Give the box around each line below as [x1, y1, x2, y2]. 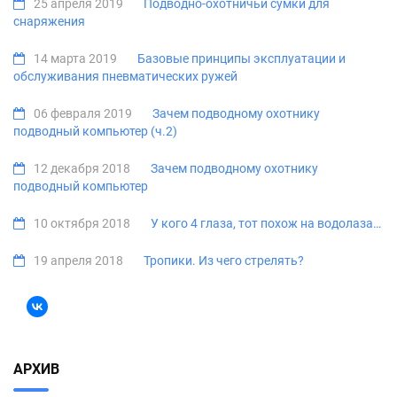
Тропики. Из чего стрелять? [144, 253, 304, 269]
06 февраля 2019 [34, 106, 135, 121]
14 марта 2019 [34, 51, 120, 66]
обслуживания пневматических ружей [13, 69, 237, 84]
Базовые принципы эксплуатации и [137, 51, 346, 66]
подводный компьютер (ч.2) [13, 124, 177, 139]
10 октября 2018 [34, 216, 133, 231]
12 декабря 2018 [34, 161, 133, 176]
